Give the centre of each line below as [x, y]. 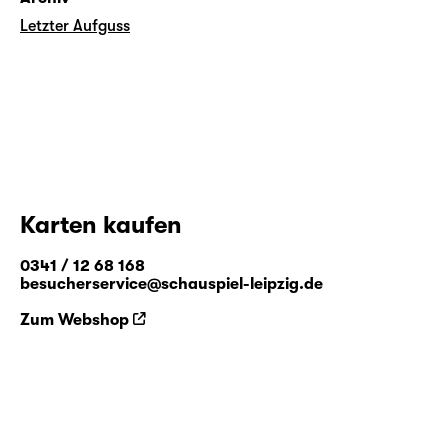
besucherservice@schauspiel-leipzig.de [171, 284]
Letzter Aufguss [75, 26]
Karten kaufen [101, 225]
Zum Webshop [74, 320]
